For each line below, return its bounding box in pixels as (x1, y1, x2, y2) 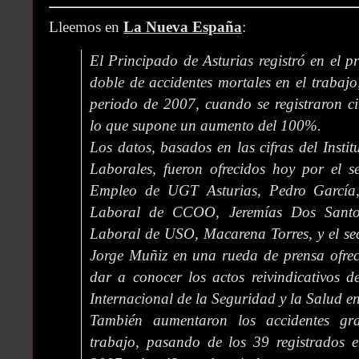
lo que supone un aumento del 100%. (90, 116, 321, 134)
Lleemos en (49, 18, 123, 35)
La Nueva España (123, 18, 242, 35)
